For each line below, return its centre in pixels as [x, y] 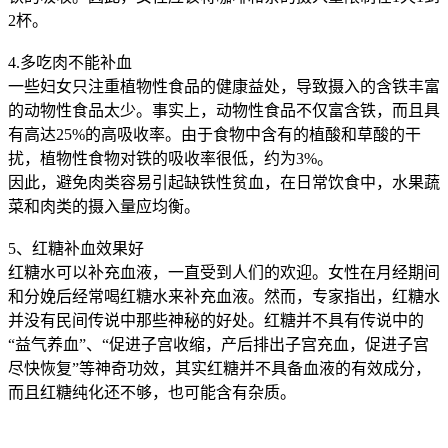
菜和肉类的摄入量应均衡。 [104, 206]
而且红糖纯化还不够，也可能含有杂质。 [152, 392]
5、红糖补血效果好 [76, 248]
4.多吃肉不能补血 [70, 62]
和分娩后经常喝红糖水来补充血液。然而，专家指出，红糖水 [224, 296]
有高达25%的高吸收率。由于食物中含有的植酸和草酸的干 [214, 134]
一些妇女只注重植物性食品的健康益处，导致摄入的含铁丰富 [224, 86]
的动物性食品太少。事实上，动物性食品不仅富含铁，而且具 [224, 110]
